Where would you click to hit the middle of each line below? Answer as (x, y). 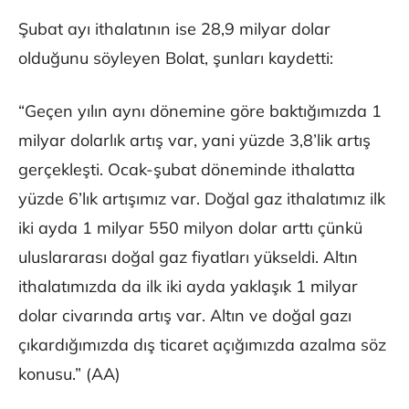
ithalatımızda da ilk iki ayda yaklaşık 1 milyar (188, 287)
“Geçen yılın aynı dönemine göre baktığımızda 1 (200, 111)
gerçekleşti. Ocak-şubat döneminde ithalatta (187, 170)
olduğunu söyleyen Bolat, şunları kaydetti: (176, 58)
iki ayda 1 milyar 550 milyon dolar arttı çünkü (190, 228)
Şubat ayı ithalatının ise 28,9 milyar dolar (174, 29)
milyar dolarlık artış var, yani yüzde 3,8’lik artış (194, 141)
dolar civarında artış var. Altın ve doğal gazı (185, 316)
